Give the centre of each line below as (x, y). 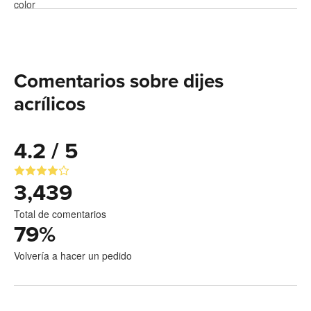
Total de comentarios (60, 214)
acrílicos (50, 104)
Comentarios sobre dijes (119, 82)
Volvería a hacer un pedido (73, 256)
